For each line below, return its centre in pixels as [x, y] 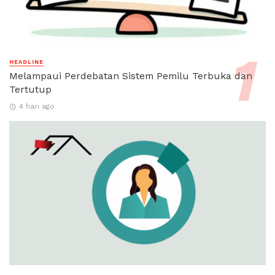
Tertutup [30, 90]
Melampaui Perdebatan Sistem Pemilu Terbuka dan [131, 76]
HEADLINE [26, 62]
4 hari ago [37, 106]
